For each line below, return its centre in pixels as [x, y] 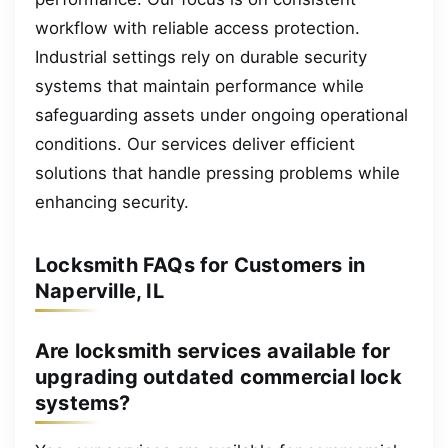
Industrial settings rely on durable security [201, 57]
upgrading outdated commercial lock [218, 376]
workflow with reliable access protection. [197, 28]
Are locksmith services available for [213, 350]
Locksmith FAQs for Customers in [200, 265]
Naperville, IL [99, 291]
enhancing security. [112, 202]
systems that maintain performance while [199, 86]
